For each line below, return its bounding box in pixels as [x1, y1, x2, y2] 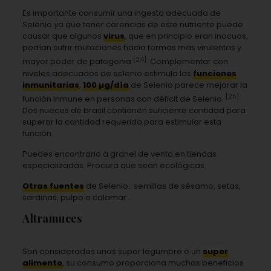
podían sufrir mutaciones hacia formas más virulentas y [22, 42, 241, 54]
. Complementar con [146, 56, 228, 68]
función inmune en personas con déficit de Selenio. [22, 93, 226, 105]
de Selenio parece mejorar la [128, 79, 247, 91]
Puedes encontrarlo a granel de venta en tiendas [22, 148, 217, 160]
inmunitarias [22, 79, 79, 91]
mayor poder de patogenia [22, 56, 133, 68]
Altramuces [22, 211, 82, 226]
